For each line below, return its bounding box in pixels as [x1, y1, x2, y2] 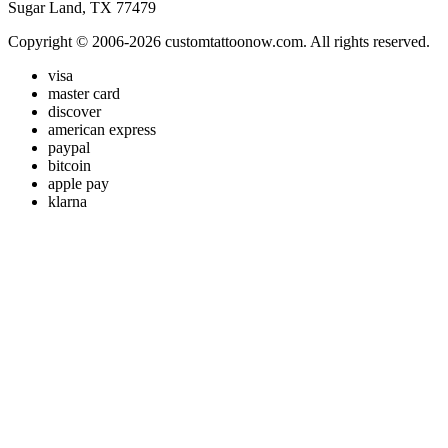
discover [48, 102, 101, 120]
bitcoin [48, 156, 91, 174]
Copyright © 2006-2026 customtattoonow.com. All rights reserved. [8, 32, 430, 50]
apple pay [48, 174, 109, 192]
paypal [48, 138, 90, 156]
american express [48, 120, 156, 138]
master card [48, 84, 120, 102]
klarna [48, 192, 87, 210]
